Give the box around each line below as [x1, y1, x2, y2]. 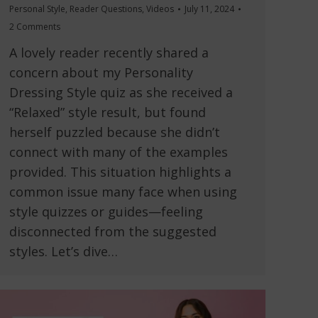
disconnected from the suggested [9, 223, 216, 241]
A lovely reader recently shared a [9, 44, 209, 62]
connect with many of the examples [9, 143, 228, 161]
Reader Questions [70, 3, 142, 16]
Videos [146, 3, 174, 16]
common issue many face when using [9, 183, 237, 201]
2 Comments [9, 21, 60, 33]
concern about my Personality [9, 64, 193, 82]
